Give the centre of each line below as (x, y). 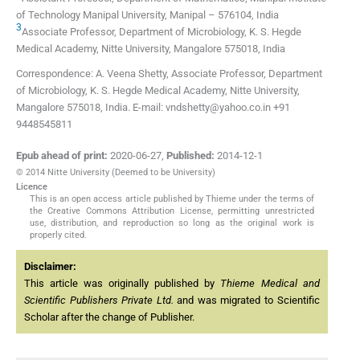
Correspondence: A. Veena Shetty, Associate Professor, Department (169, 74)
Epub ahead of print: (62, 156)
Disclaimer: (50, 267)
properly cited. (58, 235)
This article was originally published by (123, 284)
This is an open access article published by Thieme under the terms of (172, 199)
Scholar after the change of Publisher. (109, 317)
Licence (32, 187)
